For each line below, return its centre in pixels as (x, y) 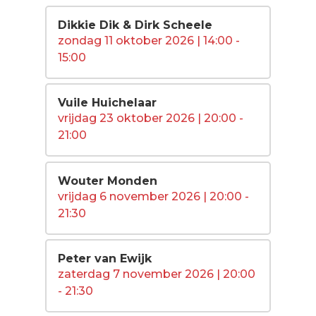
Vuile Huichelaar (107, 103)
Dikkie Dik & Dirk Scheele (135, 25)
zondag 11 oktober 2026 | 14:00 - (149, 40)
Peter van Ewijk (105, 258)
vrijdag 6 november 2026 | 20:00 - (153, 196)
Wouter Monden (108, 181)
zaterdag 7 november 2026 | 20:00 (157, 274)
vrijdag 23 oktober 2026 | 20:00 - (151, 119)
